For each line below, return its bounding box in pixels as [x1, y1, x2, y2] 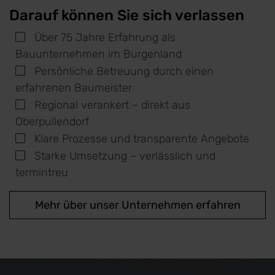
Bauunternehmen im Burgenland [15, 47, 182, 61]
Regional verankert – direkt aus [34, 98, 190, 112]
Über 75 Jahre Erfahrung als [34, 31, 176, 44]
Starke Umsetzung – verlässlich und [34, 149, 215, 163]
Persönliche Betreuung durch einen [34, 64, 214, 78]
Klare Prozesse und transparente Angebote [34, 132, 249, 145]
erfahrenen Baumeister [15, 81, 132, 95]
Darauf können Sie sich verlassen [9, 7, 244, 24]
